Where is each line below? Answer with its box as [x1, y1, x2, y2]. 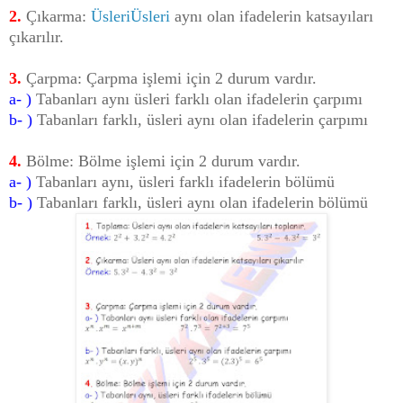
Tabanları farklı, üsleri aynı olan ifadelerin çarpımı [32, 110, 368, 129]
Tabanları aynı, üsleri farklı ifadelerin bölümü [36, 172, 335, 191]
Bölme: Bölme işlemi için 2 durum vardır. [22, 151, 300, 170]
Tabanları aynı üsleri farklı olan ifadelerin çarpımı [31, 89, 363, 108]
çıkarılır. [9, 27, 64, 46]
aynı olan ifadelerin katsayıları [170, 6, 373, 25]
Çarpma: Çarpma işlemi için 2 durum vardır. [22, 68, 317, 87]
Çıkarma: [22, 6, 91, 25]
